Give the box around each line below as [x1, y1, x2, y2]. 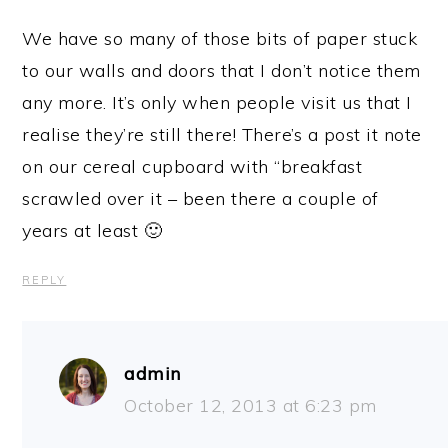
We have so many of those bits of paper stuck [22, 26, 418, 50]
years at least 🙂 [22, 218, 163, 242]
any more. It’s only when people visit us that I [22, 90, 412, 114]
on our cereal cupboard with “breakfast [22, 154, 363, 178]
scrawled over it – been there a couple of [22, 186, 379, 210]
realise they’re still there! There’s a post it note [22, 122, 422, 146]
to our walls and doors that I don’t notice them [22, 58, 421, 82]
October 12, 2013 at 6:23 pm [124, 393, 377, 417]
